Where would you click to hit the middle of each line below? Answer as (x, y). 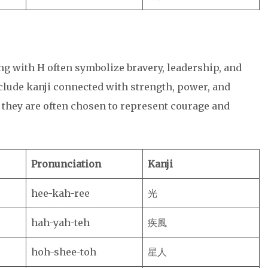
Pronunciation (66, 164)
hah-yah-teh (60, 223)
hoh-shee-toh (64, 252)
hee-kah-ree (60, 193)
